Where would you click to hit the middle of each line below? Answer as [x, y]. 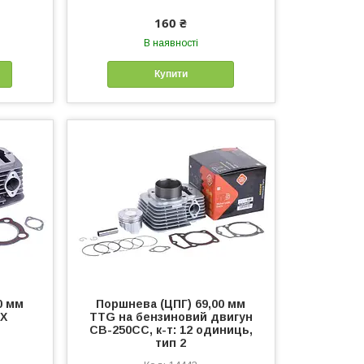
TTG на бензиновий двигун [171, 316]
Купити [171, 74]
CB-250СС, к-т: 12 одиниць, [171, 329]
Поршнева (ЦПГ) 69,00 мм [171, 303]
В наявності [171, 43]
